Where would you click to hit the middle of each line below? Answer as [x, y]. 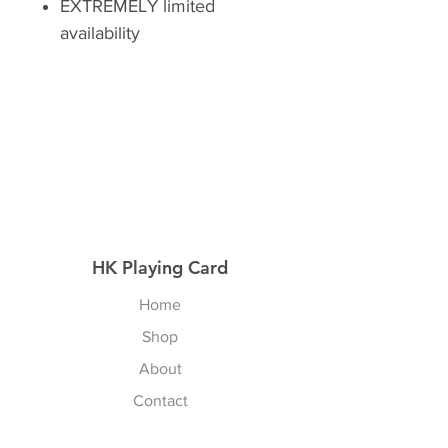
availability [100, 33]
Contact [160, 400]
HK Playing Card [160, 267]
